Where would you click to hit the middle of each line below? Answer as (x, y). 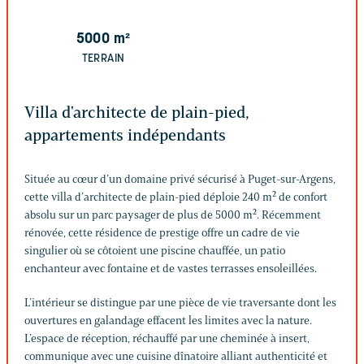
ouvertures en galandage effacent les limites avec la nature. (168, 320)
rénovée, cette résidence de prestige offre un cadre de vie (162, 232)
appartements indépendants (125, 134)
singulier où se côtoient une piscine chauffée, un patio (155, 250)
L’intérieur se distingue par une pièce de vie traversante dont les (180, 302)
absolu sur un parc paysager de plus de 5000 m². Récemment (173, 214)
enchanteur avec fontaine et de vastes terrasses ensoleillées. (171, 268)
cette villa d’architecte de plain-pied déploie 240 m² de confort (176, 197)
